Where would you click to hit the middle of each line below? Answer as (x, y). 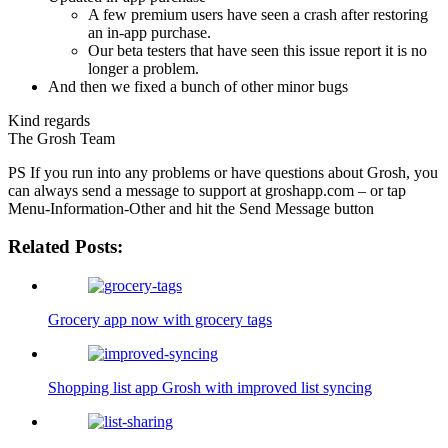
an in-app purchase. (149, 32)
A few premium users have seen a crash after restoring (258, 14)
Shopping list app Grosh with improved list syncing (210, 388)
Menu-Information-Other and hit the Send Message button (191, 208)
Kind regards (49, 120)
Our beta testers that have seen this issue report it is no (257, 50)
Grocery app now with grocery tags (160, 320)
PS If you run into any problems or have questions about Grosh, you (223, 172)
